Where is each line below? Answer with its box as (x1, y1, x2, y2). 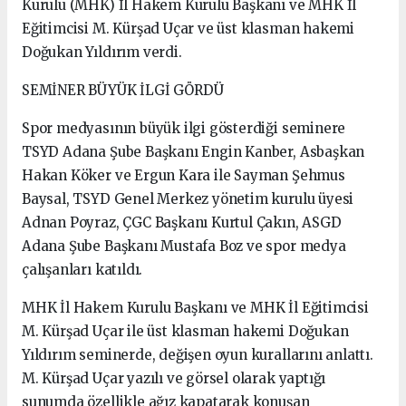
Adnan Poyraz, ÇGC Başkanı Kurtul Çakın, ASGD (22, 213, 342, 231)
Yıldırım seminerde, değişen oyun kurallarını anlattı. (22, 345, 373, 363)
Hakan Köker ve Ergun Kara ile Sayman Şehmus (22, 166, 345, 184)
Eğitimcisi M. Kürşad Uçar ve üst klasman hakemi (22, 19, 354, 37)
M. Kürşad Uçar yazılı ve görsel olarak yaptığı (22, 369, 326, 387)
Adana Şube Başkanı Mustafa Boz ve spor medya (22, 237, 346, 255)
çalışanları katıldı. (22, 260, 143, 278)
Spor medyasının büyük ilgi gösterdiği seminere (22, 119, 346, 137)
